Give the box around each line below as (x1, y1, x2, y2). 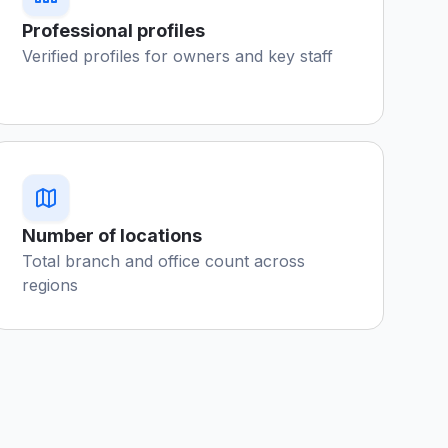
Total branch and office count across (22, 251, 306, 271)
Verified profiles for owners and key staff (22, 46, 334, 66)
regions (22, 275, 79, 295)
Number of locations (22, 225, 203, 246)
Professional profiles (22, 20, 206, 41)
